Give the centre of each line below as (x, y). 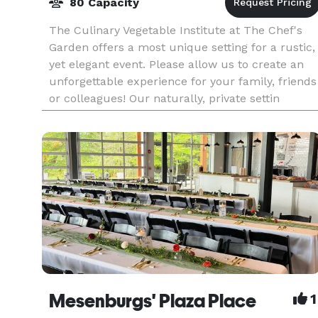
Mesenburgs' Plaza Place (153, 301)
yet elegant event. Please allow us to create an (176, 64)
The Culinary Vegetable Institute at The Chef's (176, 30)
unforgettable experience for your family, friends (183, 81)
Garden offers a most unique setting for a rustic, (182, 47)
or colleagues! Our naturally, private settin (164, 98)
